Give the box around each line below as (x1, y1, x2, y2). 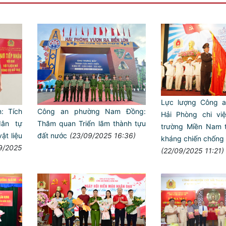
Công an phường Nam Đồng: (37, 106, 146, 116)
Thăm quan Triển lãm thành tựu (37, 119, 146, 128)
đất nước (37, 131, 67, 140)
